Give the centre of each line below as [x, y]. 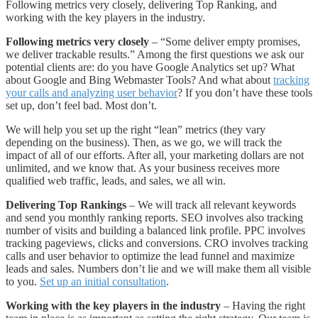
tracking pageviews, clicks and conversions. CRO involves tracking [157, 243]
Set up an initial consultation [103, 282]
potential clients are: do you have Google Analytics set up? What [150, 67]
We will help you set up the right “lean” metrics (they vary [136, 130]
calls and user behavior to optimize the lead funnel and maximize [150, 256]
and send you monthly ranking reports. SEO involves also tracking [154, 218]
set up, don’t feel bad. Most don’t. [81, 106]
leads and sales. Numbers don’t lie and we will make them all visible [158, 269]
